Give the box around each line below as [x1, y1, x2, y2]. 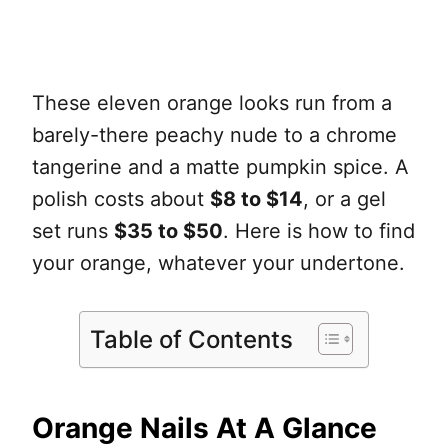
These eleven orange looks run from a [32, 91, 392, 116]
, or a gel [303, 187, 386, 212]
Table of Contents [90, 324, 293, 354]
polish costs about [32, 187, 210, 212]
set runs [32, 219, 114, 244]
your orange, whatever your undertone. [32, 251, 405, 276]
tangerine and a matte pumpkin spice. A [32, 155, 409, 180]
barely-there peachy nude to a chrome [32, 123, 397, 148]
